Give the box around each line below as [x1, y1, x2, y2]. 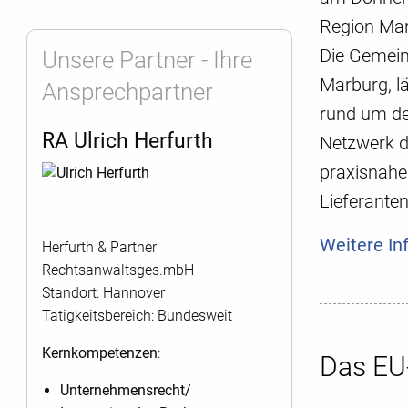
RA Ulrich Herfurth [42, 127, 213, 153]
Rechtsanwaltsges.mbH [42, 260, 194, 279]
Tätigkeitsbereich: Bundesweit [42, 306, 232, 324]
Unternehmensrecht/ [60, 381, 191, 399]
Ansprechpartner [42, 78, 213, 107]
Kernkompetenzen [42, 343, 158, 362]
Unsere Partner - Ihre [42, 46, 252, 75]
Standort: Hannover [42, 283, 165, 301]
